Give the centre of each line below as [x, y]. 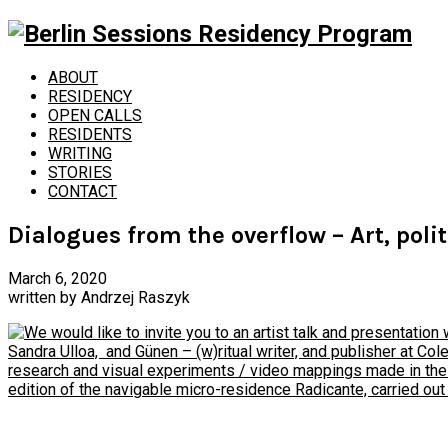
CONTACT [82, 191]
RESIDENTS [90, 134]
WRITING [80, 153]
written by [44, 297]
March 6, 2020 [57, 278]
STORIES [80, 172]
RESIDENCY [90, 96]
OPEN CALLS [95, 115]
